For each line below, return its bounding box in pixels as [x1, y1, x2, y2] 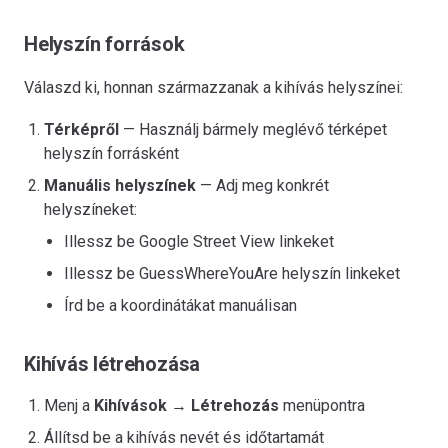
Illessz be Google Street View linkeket [64, 231, 334, 251]
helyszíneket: [44, 199, 137, 219]
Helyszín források [24, 31, 185, 56]
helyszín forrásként [44, 143, 179, 163]
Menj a [44, 395, 94, 415]
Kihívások [94, 395, 167, 415]
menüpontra [279, 395, 365, 415]
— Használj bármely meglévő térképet [119, 119, 387, 139]
